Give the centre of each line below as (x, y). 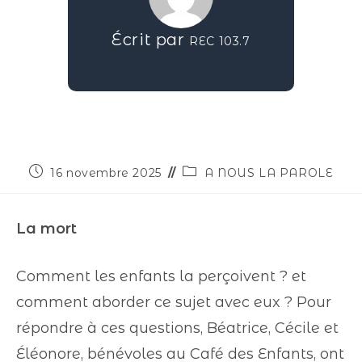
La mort (46, 229)
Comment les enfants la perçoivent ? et (161, 276)
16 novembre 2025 (106, 173)
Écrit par (151, 40)
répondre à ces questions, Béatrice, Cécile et (177, 328)
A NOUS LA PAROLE (269, 173)
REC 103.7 (220, 41)
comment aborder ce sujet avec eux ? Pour (174, 302)
